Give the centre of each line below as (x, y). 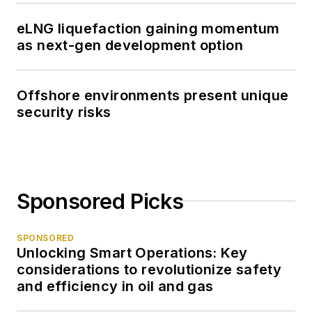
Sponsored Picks (100, 201)
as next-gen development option (130, 45)
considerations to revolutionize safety (149, 269)
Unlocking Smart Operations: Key (132, 252)
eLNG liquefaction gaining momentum (148, 28)
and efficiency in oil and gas (115, 286)
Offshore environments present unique (153, 95)
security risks (64, 112)
